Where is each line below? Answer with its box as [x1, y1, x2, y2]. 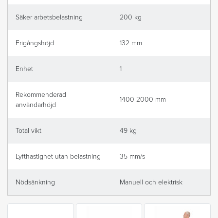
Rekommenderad [16, 91, 66, 99]
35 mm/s [120, 152, 145, 161]
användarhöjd [16, 101, 56, 109]
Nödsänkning [16, 178, 55, 187]
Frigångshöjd [16, 39, 54, 48]
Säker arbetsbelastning [16, 13, 83, 22]
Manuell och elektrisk [120, 178, 182, 187]
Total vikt [16, 127, 41, 135]
